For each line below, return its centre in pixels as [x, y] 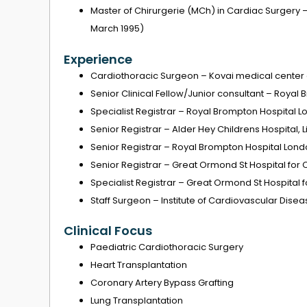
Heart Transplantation [139, 265]
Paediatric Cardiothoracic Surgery [167, 247]
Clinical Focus [108, 231]
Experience [98, 59]
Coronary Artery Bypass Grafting [162, 283]
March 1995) [117, 29]
